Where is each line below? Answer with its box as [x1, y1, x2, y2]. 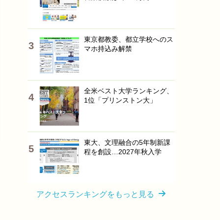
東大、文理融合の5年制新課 [84, 138, 170, 146]
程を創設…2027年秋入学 [84, 148, 162, 156]
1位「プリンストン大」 [84, 96, 157, 104]
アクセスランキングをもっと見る [36, 190, 154, 198]
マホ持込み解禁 [84, 45, 132, 53]
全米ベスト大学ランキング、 [84, 87, 173, 95]
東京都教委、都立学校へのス [84, 35, 173, 43]
